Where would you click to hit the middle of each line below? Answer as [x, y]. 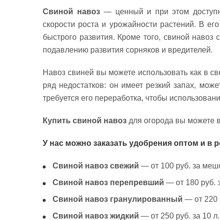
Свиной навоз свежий [96, 166]
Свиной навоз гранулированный [118, 199]
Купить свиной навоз [85, 121]
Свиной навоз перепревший [108, 182]
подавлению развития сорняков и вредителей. [128, 50]
